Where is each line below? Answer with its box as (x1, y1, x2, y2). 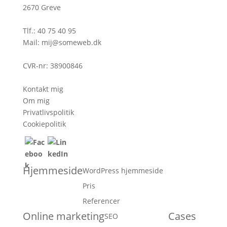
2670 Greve (22, 2, 61, 12)
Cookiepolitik (22, 119, 66, 129)
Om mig (22, 95, 50, 105)
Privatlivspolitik (22, 107, 74, 117)
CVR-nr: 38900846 (22, 60, 83, 70)
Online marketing (22, 209, 104, 223)
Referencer (82, 196, 120, 206)
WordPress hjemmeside (82, 165, 163, 175)
